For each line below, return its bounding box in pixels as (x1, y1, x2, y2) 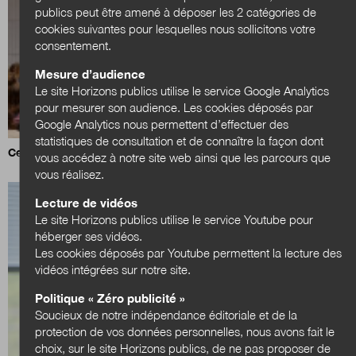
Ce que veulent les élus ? (8, 145, 141, 160)
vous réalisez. (35, 166, 105, 181)
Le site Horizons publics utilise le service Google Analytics (35, 83, 330, 98)
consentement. (35, 37, 112, 52)
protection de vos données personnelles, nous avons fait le (35, 323, 335, 339)
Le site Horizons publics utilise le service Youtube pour (35, 211, 314, 226)
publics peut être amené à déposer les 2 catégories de (35, 4, 317, 19)
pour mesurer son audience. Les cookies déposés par (35, 99, 314, 114)
